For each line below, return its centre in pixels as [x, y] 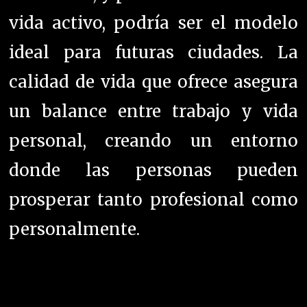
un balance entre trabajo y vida [153, 112]
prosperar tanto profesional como [153, 200]
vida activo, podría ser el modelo [153, 23]
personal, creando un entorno [153, 141]
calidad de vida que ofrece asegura [153, 82]
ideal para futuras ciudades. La [153, 53]
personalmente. [75, 230]
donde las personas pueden [153, 171]
